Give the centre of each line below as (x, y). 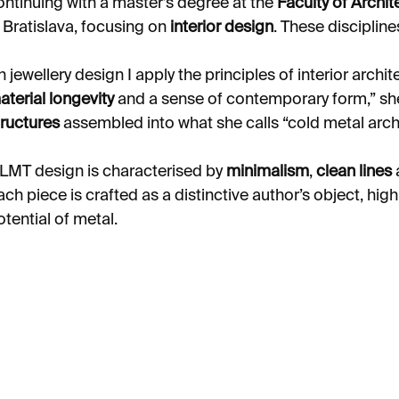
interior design (222, 28)
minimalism (268, 172)
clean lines (354, 172)
